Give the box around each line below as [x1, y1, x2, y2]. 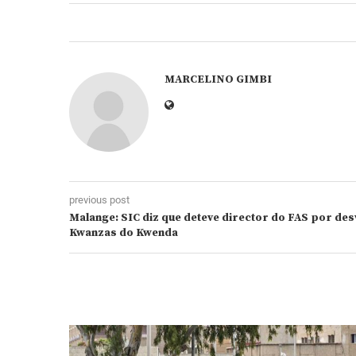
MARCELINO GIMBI [164, 72, 272, 87]
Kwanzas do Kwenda [69, 226, 178, 240]
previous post [69, 194, 130, 206]
